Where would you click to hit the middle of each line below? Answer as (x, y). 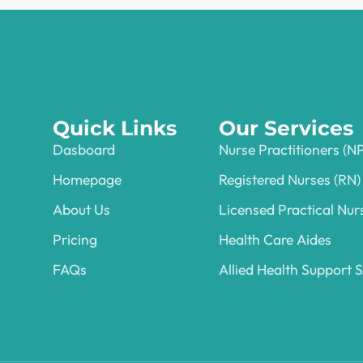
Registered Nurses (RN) (290, 180)
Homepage (88, 180)
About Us (82, 210)
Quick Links (115, 128)
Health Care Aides (275, 240)
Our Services (286, 128)
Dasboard (84, 150)
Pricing (75, 240)
